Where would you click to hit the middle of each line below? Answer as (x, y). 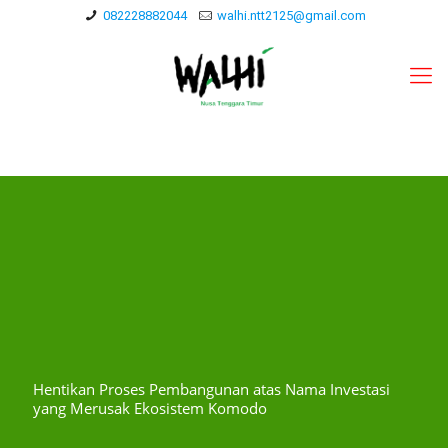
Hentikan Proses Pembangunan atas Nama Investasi (211, 389)
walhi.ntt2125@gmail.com (291, 15)
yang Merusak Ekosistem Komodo (150, 408)
